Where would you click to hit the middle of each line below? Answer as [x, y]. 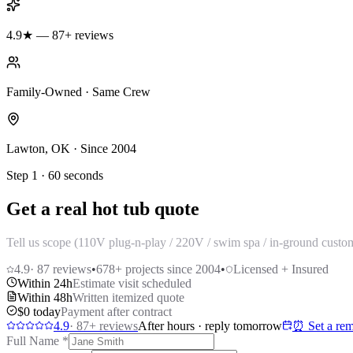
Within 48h [45, 297]
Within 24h [45, 283]
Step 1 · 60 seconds [55, 175]
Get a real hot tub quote [103, 208]
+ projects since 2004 [168, 269]
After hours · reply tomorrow [210, 325]
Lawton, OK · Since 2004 [71, 148]
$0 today [39, 311]
